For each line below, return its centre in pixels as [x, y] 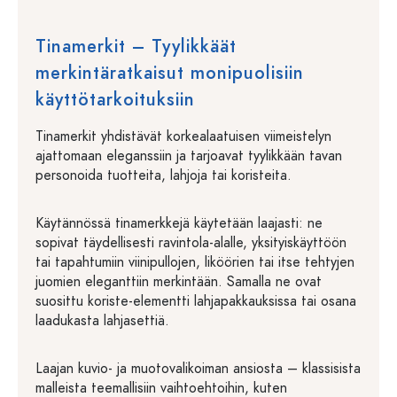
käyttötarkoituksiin [115, 99]
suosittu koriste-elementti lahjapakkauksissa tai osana [196, 301]
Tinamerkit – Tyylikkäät [136, 46]
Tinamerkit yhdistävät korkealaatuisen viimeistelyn [183, 136]
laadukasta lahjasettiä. [102, 321]
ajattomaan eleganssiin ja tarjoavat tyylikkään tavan [189, 156]
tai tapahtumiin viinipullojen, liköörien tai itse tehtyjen [195, 262]
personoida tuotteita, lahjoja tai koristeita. [163, 175]
